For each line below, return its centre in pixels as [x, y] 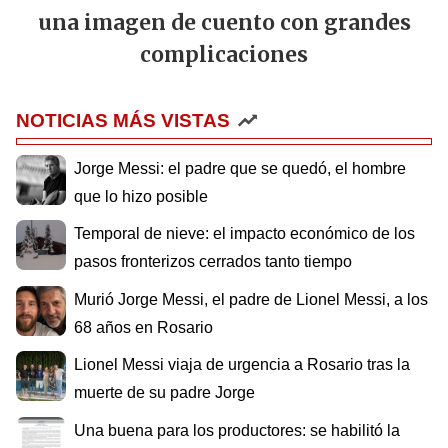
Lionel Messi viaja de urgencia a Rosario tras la [242, 365]
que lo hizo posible [141, 196]
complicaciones [224, 54]
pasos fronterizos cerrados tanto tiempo [213, 262]
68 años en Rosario [143, 327]
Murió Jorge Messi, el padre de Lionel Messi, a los [251, 299]
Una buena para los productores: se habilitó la [237, 430]
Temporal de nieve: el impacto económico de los [244, 234]
